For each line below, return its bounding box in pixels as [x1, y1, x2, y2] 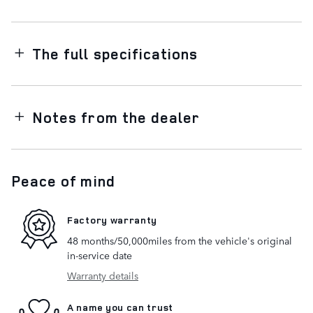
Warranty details [67, 268, 138, 282]
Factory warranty [67, 213, 158, 227]
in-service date [67, 247, 132, 262]
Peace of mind [11, 170, 115, 191]
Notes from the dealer [32, 107, 201, 127]
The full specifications [32, 43, 198, 64]
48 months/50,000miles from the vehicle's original [67, 233, 292, 247]
